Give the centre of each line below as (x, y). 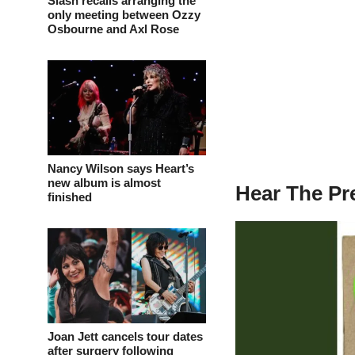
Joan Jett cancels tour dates (125, 336)
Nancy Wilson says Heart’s (121, 168)
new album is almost (104, 182)
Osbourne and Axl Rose (113, 29)
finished (70, 197)
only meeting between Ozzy (124, 14)
